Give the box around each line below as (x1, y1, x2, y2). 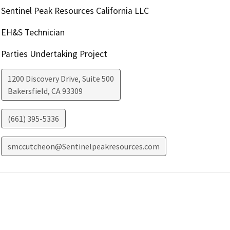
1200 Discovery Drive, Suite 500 (7, 73, 114, 84)
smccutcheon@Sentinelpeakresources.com (7, 141, 160, 151)
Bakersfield (7, 85, 48, 96)
